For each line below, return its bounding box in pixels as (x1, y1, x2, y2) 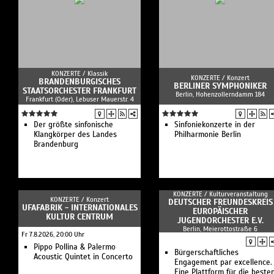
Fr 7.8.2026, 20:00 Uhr (21, 230, 84, 239)
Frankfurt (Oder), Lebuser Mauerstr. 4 (25, 95, 134, 103)
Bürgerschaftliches (174, 248, 239, 257)
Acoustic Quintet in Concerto (34, 252, 133, 262)
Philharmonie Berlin (174, 130, 241, 139)
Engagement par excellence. (174, 257, 272, 267)
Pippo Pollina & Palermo (34, 242, 116, 252)
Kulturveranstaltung (209, 190, 268, 198)
